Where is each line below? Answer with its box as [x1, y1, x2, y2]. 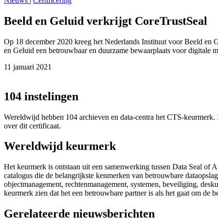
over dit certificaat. [4, 121, 61, 130]
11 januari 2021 [4, 62, 52, 71]
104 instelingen [4, 90, 78, 103]
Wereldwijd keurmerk [4, 140, 116, 153]
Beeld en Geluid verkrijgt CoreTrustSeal [4, 14, 207, 27]
